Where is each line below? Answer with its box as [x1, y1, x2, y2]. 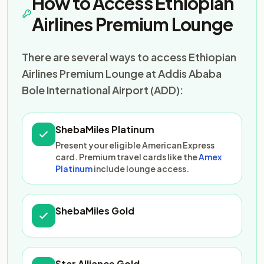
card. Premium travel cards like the [55, 151, 199, 162]
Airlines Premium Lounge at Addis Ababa [22, 67, 222, 80]
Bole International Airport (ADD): [22, 83, 183, 97]
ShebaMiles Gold [55, 204, 134, 217]
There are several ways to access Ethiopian [22, 50, 236, 64]
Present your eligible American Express [55, 140, 214, 150]
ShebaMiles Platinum [55, 123, 154, 136]
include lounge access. [93, 163, 189, 174]
